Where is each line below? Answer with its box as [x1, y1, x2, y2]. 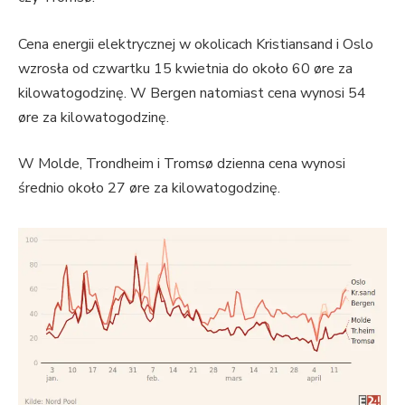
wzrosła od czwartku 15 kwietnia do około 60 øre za [18, 58, 353, 79]
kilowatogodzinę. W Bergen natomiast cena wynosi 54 [18, 82, 366, 103]
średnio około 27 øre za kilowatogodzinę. [18, 178, 280, 199]
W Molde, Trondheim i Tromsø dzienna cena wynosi [18, 154, 345, 174]
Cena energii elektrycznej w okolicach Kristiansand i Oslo [18, 33, 373, 54]
